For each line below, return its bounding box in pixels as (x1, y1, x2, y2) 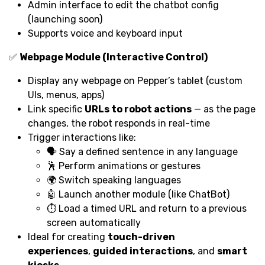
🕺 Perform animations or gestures (47, 160, 201, 172)
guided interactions (93, 245, 193, 257)
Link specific (28, 103, 85, 115)
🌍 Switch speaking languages (47, 174, 181, 186)
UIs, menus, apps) (28, 89, 104, 101)
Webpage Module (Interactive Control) (20, 51, 208, 63)
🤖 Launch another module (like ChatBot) (47, 188, 230, 200)
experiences (28, 245, 88, 257)
